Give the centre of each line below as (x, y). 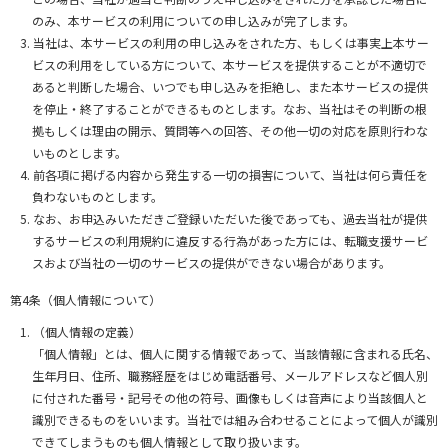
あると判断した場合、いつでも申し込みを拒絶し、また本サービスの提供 (230, 87)
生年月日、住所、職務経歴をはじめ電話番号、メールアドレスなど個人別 (230, 376)
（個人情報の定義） (87, 332)
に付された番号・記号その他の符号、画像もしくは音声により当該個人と (230, 398)
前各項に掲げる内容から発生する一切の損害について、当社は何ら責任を (230, 175)
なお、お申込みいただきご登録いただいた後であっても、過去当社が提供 (230, 219)
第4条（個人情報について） (85, 300)
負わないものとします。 (97, 197)
